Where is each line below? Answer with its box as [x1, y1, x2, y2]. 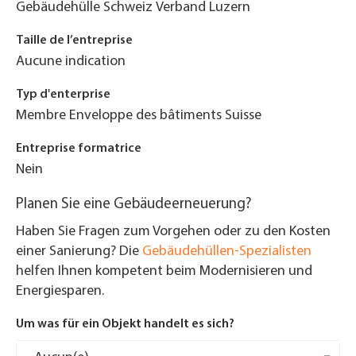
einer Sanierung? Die [16, 244, 142, 259]
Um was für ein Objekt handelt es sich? [16, 318, 234, 331]
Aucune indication [16, 54, 126, 69]
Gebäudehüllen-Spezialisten [142, 244, 311, 259]
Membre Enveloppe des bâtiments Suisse [16, 108, 261, 123]
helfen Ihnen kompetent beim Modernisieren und [16, 264, 312, 279]
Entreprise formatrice [16, 142, 141, 155]
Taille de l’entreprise [16, 34, 133, 47]
